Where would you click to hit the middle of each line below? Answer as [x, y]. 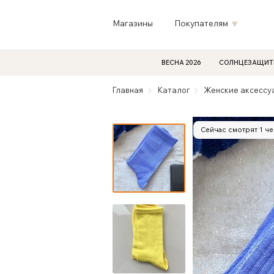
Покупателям [201, 23]
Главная [128, 90]
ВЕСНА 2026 [181, 62]
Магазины [133, 23]
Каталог [173, 90]
